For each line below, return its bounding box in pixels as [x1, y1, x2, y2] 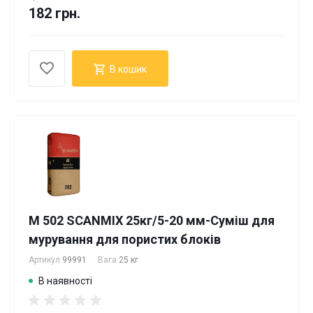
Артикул [29, 255, 62, 265]
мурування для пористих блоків [29, 232, 221, 247]
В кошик [110, 63, 147, 75]
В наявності [38, 275, 92, 286]
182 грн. [29, 5, 80, 22]
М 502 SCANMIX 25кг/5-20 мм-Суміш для [29, 213, 275, 228]
